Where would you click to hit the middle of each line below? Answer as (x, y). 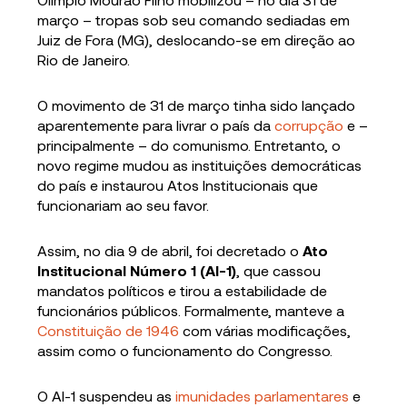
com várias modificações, (265, 331)
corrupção (309, 125)
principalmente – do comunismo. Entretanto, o (189, 145)
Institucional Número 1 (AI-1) (137, 271)
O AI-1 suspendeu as (107, 396)
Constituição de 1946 (109, 331)
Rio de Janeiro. (84, 60)
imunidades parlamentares (263, 396)
